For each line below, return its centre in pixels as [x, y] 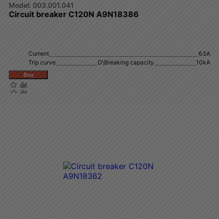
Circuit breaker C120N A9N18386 [74, 14]
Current [39, 53]
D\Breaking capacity [126, 62]
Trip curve [42, 62]
